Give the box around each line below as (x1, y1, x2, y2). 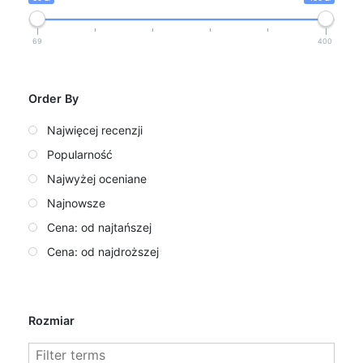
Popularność (47, 147, 113, 162)
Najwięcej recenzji (47, 123, 143, 138)
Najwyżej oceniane (47, 172, 147, 186)
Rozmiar (28, 314, 75, 328)
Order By (28, 92, 79, 106)
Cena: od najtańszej (47, 220, 152, 235)
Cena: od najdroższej (47, 245, 159, 259)
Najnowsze (47, 196, 105, 211)
